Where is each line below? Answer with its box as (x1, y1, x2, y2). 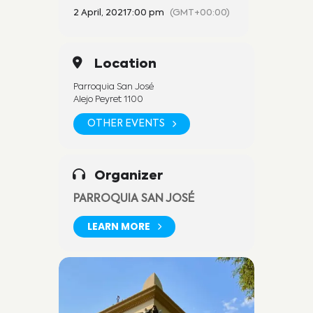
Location (94, 57, 156, 71)
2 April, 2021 (73, 8, 126, 17)
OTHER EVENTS (87, 119, 165, 129)
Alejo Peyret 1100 (73, 94, 143, 104)
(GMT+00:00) (170, 8, 230, 17)
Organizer (94, 169, 163, 182)
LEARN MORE (87, 219, 150, 234)
